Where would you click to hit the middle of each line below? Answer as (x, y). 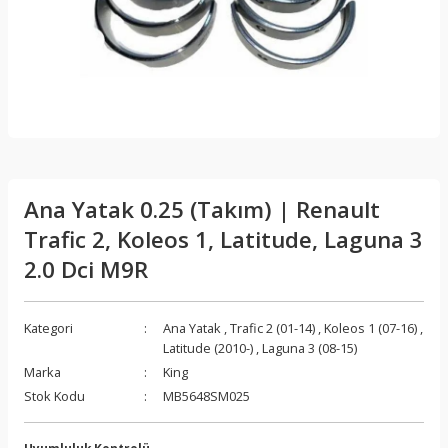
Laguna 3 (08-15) (309, 347)
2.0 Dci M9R (86, 269)
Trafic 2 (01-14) (272, 327)
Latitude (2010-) (208, 347)
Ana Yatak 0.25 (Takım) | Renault (202, 209)
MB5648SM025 (206, 395)
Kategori (48, 327)
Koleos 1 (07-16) (370, 327)
